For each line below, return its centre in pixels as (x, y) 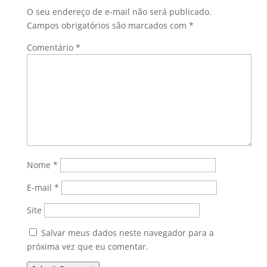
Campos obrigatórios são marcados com (108, 26)
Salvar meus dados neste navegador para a (127, 233)
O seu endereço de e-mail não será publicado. (119, 12)
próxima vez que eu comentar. (87, 247)
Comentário (51, 48)
